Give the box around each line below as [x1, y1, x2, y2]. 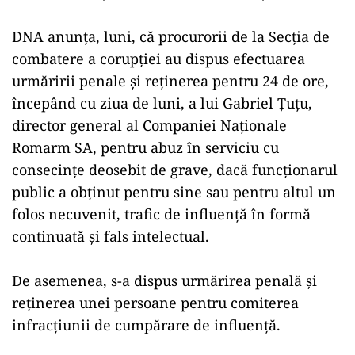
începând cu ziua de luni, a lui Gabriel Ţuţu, [12, 94, 312, 113]
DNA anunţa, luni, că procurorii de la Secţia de [12, 27, 330, 46]
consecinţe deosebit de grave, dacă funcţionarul [12, 160, 338, 179]
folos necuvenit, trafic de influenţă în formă [12, 204, 311, 223]
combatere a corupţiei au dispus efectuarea [12, 49, 305, 68]
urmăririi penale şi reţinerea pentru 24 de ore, [12, 71, 329, 90]
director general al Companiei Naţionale [12, 116, 287, 135]
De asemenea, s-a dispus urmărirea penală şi [12, 271, 317, 290]
